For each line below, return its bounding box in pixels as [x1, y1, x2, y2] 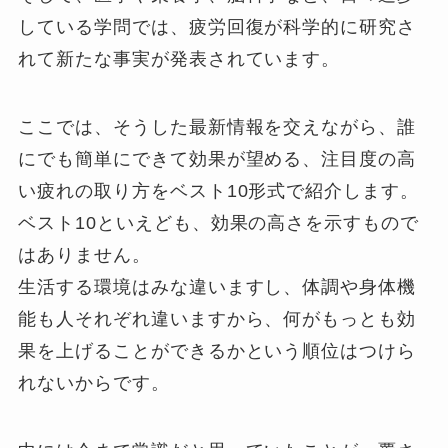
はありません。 [18, 245, 151, 266]
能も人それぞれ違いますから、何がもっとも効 [18, 309, 417, 330]
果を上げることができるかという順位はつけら [18, 341, 417, 362]
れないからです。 [18, 373, 170, 394]
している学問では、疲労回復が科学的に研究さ [18, 17, 417, 38]
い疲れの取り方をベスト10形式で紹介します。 [18, 181, 420, 202]
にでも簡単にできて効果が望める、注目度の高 [18, 149, 417, 170]
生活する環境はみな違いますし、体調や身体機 [18, 277, 417, 298]
